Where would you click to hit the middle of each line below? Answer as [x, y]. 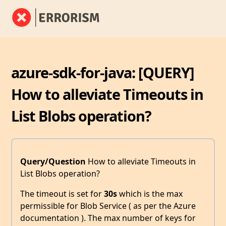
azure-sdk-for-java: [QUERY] [103, 72]
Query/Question [53, 162]
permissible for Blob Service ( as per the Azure [108, 206]
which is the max [150, 194]
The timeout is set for [62, 194]
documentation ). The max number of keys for [108, 218]
